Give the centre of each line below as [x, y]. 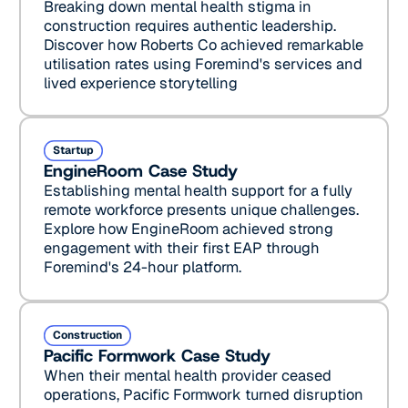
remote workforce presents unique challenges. [201, 210]
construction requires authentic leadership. [189, 25]
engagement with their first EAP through [181, 248]
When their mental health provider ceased [187, 376]
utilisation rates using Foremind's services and [203, 63]
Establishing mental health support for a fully [198, 191]
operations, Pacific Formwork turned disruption [203, 395]
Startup [73, 151]
